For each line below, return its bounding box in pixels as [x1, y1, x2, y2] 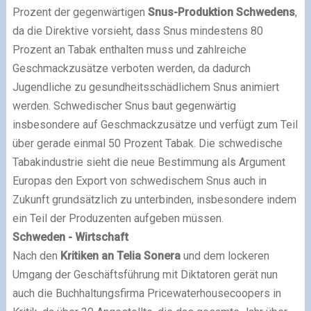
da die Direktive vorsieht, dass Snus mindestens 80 [12, 24, 263, 37]
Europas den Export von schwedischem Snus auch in [12, 174, 267, 187]
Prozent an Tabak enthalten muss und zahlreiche [12, 43, 246, 56]
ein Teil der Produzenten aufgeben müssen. [12, 212, 224, 225]
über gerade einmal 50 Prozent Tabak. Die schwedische [12, 137, 283, 150]
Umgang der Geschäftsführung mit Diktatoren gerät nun [12, 268, 278, 281]
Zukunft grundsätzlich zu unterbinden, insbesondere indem [12, 193, 296, 206]
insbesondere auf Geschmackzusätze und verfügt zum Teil [12, 118, 298, 131]
